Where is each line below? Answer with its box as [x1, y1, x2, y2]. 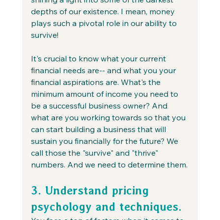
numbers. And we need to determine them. [30, 159, 188, 169]
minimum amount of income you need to [30, 88, 180, 99]
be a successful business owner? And [30, 100, 169, 110]
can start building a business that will [30, 124, 168, 134]
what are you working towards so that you [30, 112, 188, 122]
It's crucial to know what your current [30, 53, 168, 63]
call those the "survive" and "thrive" [30, 147, 160, 158]
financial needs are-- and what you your [30, 65, 178, 75]
